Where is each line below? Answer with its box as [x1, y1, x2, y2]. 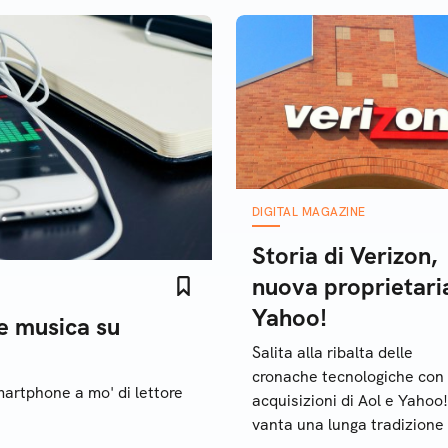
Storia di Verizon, [252, 240, 438, 271]
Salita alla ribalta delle [252, 342, 413, 363]
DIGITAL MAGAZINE [252, 204, 366, 220]
